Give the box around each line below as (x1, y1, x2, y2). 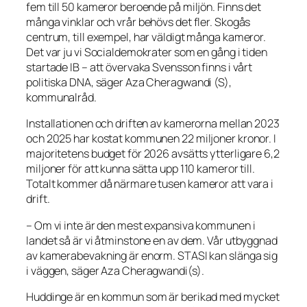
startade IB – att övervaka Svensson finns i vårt (26, 60, 253, 75)
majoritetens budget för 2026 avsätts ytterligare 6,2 (26, 146, 280, 162)
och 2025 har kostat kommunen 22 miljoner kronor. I (26, 131, 276, 147)
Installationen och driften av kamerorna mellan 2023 (26, 116, 280, 132)
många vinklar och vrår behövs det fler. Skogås (26, 14, 251, 30)
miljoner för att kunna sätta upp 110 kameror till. (26, 161, 255, 177)
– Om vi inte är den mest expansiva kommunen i (26, 217, 256, 233)
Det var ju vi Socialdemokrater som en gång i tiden (26, 45, 267, 60)
